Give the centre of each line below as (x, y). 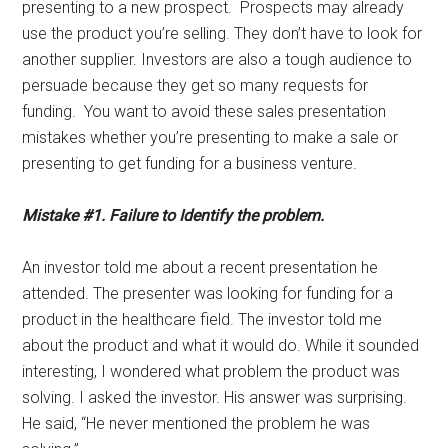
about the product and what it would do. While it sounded (221, 345)
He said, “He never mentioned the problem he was (196, 423)
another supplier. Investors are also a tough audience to (217, 59)
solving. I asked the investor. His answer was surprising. (215, 397)
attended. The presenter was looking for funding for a (208, 293)
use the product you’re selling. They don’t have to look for (222, 33)
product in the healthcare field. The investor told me (202, 319)
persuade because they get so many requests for (195, 85)
